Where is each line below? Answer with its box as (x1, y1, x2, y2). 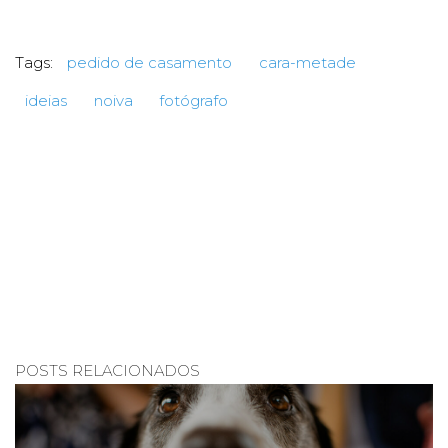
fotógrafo (159, 91, 228, 111)
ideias (25, 91, 67, 111)
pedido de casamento (67, 53, 232, 73)
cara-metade (258, 53, 356, 73)
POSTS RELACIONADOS (15, 361, 200, 380)
